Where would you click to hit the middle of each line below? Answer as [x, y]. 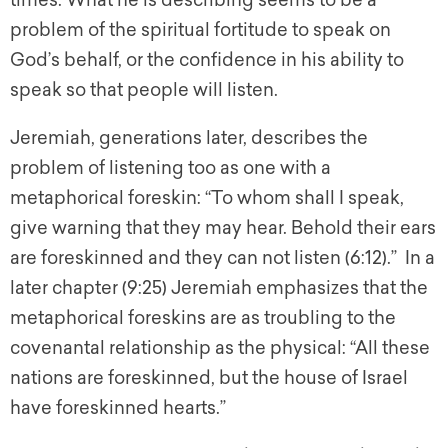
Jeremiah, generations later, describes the [189, 138]
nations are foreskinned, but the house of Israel [209, 378]
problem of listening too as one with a [170, 168]
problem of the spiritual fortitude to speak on [200, 30]
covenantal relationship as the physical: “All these [220, 348]
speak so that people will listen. [144, 90]
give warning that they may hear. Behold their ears [223, 228]
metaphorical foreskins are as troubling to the [203, 318]
